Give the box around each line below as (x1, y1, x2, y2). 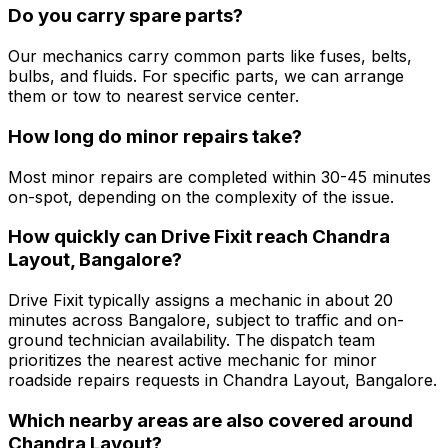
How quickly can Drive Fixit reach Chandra (8, 225, 390, 249)
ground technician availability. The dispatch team (8, 329, 375, 350)
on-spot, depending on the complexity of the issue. (8, 186, 394, 207)
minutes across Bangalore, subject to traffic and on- (8, 309, 404, 330)
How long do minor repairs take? (8, 124, 302, 148)
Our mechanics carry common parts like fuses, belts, (8, 46, 412, 67)
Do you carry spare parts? (8, 4, 243, 28)
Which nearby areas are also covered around (8, 408, 413, 432)
